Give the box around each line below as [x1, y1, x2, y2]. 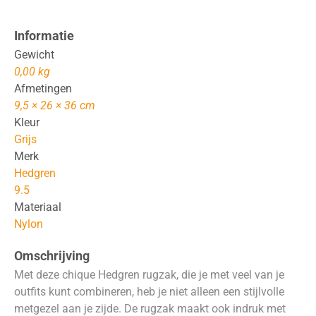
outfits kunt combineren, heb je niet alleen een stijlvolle [14, 285, 284, 299]
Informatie [14, 28, 74, 44]
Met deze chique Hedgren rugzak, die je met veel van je [14, 268, 284, 282]
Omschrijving [14, 248, 90, 264]
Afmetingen [14, 82, 72, 96]
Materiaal [14, 200, 61, 214]
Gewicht [14, 48, 54, 62]
